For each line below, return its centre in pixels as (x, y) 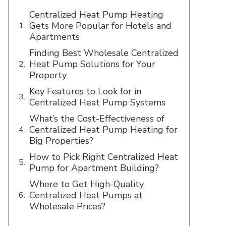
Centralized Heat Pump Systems (97, 102)
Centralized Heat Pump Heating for (103, 130)
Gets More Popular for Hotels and (100, 26)
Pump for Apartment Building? (95, 168)
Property (49, 75)
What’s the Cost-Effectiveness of (97, 119)
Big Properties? (63, 141)
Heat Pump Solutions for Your (92, 64)
